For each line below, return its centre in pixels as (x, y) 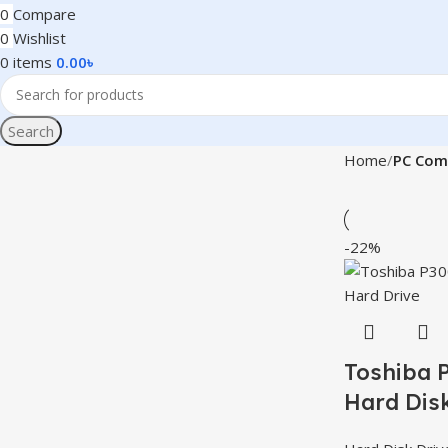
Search (31, 130)
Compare (44, 13)
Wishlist (39, 37)
